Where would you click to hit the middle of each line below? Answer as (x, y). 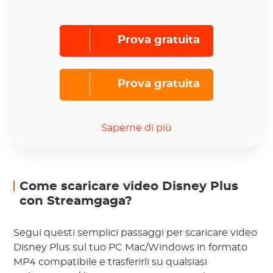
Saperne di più (136, 128)
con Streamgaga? (76, 201)
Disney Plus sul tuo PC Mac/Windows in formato (131, 247)
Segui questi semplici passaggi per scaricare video (136, 232)
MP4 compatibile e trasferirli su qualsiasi (111, 262)
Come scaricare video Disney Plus (129, 186)
